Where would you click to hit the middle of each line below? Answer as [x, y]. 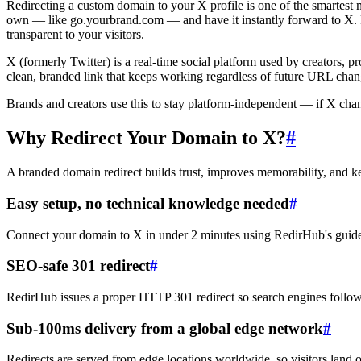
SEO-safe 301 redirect [78, 266]
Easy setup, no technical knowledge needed [148, 203]
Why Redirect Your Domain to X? [146, 138]
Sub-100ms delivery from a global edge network [165, 328]
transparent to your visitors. [75, 35]
